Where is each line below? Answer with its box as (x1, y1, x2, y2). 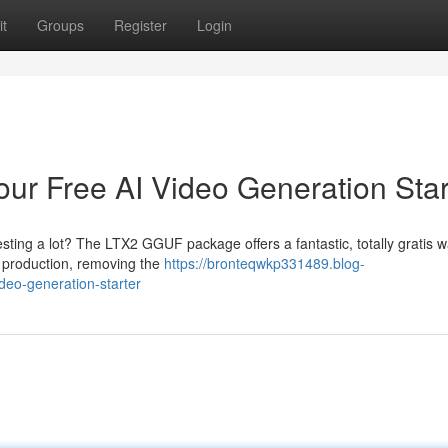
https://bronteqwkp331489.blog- (164, 253, 365, 273)
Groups (37, 15, 84, 35)
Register (114, 15, 167, 35)
